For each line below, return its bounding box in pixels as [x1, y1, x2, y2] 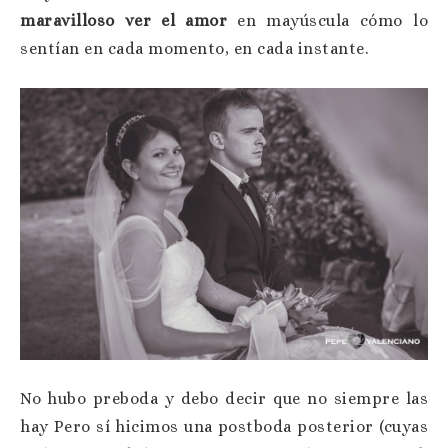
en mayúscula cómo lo [227, 11, 429, 31]
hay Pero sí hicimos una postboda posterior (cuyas [20, 416, 428, 436]
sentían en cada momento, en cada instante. [20, 39, 368, 59]
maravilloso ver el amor [20, 11, 228, 31]
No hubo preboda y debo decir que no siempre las [20, 388, 428, 408]
